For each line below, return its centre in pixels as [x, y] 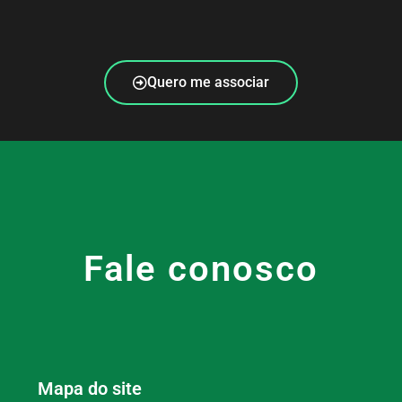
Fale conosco [201, 268]
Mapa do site [90, 388]
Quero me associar [208, 82]
